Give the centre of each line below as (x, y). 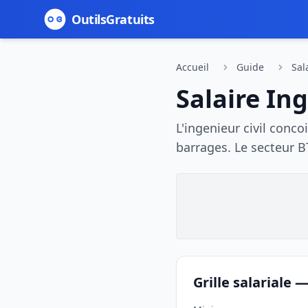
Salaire (221, 99)
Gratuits (130, 19)
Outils (89, 19)
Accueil (192, 67)
